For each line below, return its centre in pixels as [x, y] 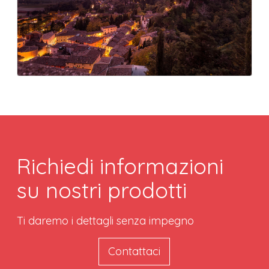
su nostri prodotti [102, 190]
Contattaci [134, 252]
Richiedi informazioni [120, 166]
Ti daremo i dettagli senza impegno [106, 221]
